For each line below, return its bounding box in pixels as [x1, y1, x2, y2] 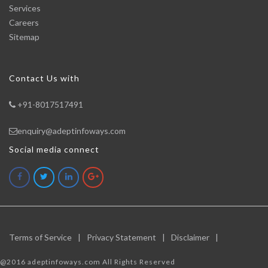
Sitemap [9, 32, 39, 42]
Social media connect [9, 144, 99, 154]
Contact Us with [9, 73, 80, 83]
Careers [9, 17, 39, 28]
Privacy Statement [87, 232, 156, 242]
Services [9, 3, 41, 13]
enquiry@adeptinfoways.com [17, 126, 126, 136]
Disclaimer [171, 232, 209, 242]
